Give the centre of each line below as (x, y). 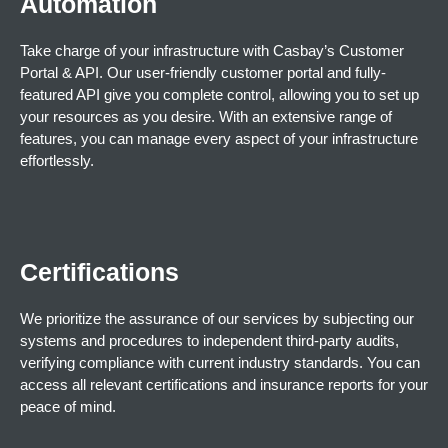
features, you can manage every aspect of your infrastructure (219, 138)
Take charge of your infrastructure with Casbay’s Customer (212, 50)
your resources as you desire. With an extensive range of (206, 116)
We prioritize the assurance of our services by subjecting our (217, 318)
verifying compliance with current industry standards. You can (220, 362)
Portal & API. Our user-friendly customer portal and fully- (203, 72)
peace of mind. (68, 406)
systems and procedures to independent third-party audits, (209, 340)
